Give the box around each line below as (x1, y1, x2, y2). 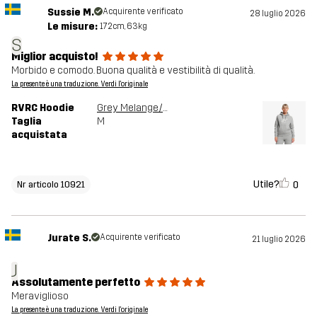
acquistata (11, 128, 67, 141)
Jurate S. (47, 231, 91, 244)
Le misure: (47, 20, 98, 33)
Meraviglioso (11, 289, 69, 302)
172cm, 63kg (99, 21, 147, 31)
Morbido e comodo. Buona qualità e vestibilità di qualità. (11, 64, 255, 76)
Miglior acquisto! (11, 49, 98, 63)
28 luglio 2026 (250, 8, 306, 18)
